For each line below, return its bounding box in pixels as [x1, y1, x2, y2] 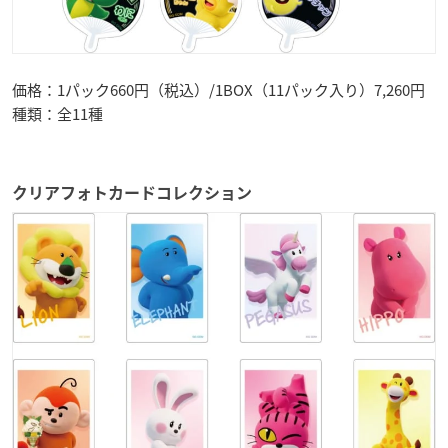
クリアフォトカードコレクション [12, 184, 252, 201]
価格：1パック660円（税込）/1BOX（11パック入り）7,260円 [12, 78, 425, 101]
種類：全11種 [12, 102, 103, 125]
